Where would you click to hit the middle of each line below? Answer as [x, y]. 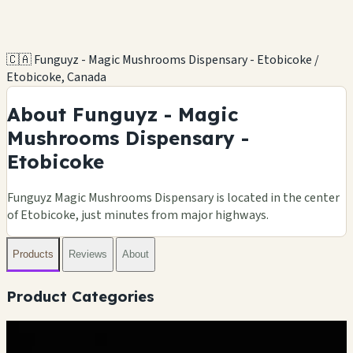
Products [33, 255]
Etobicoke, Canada [56, 77]
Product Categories [80, 296]
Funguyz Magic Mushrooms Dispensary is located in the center [173, 197]
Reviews [88, 255]
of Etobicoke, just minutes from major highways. [138, 215]
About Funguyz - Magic [123, 114]
